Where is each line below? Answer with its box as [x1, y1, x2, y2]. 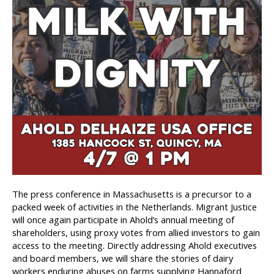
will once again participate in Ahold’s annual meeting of [12, 213, 234, 226]
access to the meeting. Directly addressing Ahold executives [12, 239, 257, 251]
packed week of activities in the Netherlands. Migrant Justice [12, 201, 257, 213]
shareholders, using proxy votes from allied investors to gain [12, 226, 260, 239]
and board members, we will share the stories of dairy [12, 252, 233, 264]
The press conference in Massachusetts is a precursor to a [12, 188, 251, 200]
